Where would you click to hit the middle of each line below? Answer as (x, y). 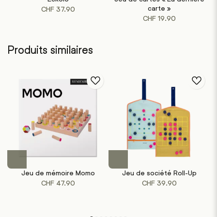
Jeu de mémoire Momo (58, 173)
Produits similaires (50, 50)
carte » (159, 8)
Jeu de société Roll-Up (159, 173)
